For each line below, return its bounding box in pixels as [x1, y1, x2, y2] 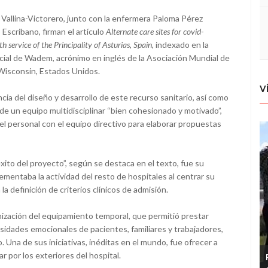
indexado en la [156, 39, 209, 50]
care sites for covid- [138, 26, 203, 37]
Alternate [106, 26, 138, 37]
